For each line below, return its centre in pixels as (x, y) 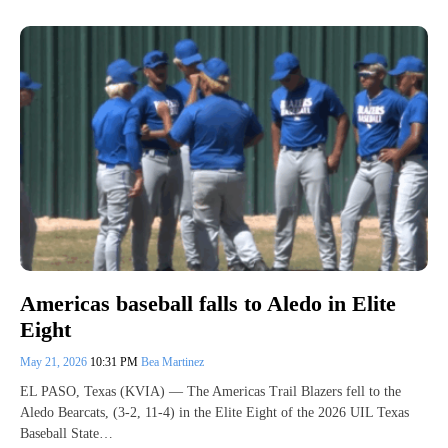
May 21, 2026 (55, 362)
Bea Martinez (172, 362)
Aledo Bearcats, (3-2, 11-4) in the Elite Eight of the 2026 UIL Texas (214, 413)
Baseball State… (66, 434)
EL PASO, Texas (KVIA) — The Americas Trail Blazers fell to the (210, 392)
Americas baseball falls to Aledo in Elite (208, 303)
